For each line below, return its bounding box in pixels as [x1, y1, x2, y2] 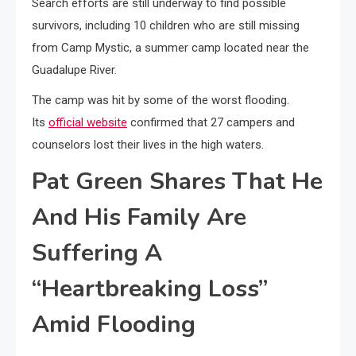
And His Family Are [32, 201, 246, 234]
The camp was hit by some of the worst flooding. [32, 93, 289, 107]
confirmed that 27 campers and [127, 115, 295, 130]
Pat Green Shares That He [32, 165, 323, 198]
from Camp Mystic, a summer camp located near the [32, 41, 309, 55]
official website [48, 115, 127, 130]
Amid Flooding [32, 308, 195, 341]
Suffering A [32, 237, 162, 269]
